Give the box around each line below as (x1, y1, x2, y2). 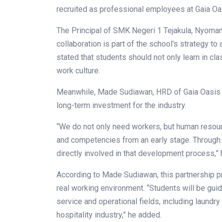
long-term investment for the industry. (56, 101, 186, 111)
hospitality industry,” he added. (56, 210, 162, 220)
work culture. (56, 66, 100, 76)
